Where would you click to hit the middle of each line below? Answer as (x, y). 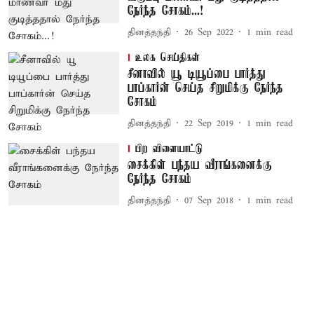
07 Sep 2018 (209, 200)
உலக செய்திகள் (167, 58)
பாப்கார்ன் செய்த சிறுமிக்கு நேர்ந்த (205, 88)
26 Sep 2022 (209, 32)
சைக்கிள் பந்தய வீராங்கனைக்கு (199, 165)
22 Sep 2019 (209, 123)
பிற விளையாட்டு (169, 149)
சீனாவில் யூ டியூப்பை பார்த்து (196, 74)
